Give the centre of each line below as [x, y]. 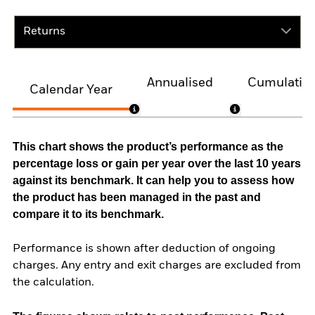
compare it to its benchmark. [88, 214]
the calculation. [53, 283]
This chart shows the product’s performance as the [148, 147]
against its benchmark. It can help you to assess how [153, 181]
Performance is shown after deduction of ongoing [144, 249]
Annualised [180, 83]
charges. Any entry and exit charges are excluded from [157, 266]
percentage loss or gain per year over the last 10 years [157, 164]
